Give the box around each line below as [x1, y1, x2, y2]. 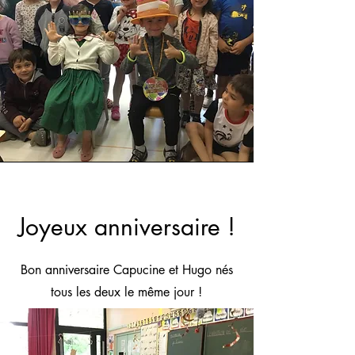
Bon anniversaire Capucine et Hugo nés [20, 261, 233, 278]
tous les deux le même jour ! [51, 284, 202, 300]
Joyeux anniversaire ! [18, 211, 235, 242]
